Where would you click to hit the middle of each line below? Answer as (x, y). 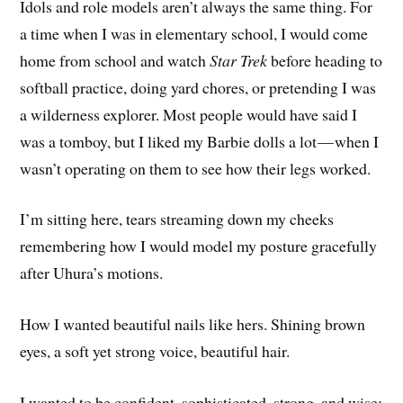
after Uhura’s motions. (92, 273)
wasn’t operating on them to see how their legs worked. (196, 168)
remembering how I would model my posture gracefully (199, 246)
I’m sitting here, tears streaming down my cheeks (177, 219)
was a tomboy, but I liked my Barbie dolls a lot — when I (200, 141)
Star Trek (239, 60)
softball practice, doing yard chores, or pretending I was (198, 87)
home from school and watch (115, 60)
